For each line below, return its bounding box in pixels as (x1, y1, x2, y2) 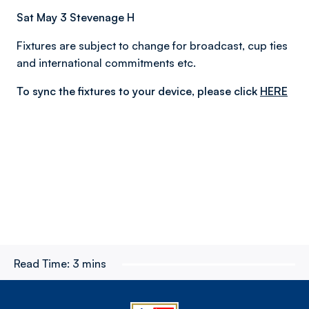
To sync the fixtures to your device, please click (17, 84, 260, 98)
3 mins (72, 257, 106, 270)
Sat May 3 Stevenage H (17, 10, 134, 24)
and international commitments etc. (17, 56, 196, 70)
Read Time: (14, 257, 70, 270)
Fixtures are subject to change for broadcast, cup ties (17, 39, 288, 52)
